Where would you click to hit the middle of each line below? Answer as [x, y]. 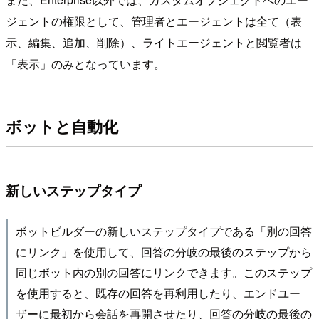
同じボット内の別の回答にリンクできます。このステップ [163, 272]
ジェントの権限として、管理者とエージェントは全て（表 [154, 21]
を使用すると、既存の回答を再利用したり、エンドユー [158, 292]
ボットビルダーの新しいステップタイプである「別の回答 [163, 230]
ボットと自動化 [62, 126]
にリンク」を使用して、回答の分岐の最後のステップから [163, 251]
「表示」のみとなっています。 [85, 63]
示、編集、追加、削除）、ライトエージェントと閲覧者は [154, 42]
